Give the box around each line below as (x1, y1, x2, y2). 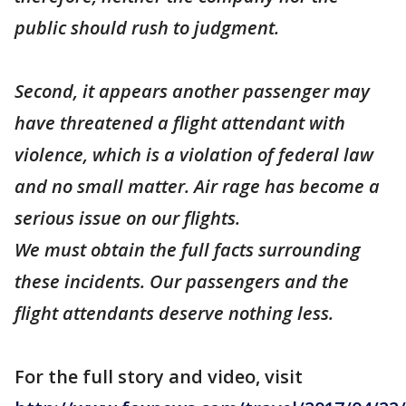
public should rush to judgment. (14, 15, 279, 41)
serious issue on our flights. (14, 206, 240, 231)
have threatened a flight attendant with (14, 111, 345, 136)
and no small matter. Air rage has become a (14, 174, 380, 199)
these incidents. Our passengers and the (14, 269, 349, 295)
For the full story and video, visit (14, 364, 303, 390)
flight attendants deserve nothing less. (14, 301, 333, 326)
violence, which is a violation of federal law (14, 142, 373, 168)
